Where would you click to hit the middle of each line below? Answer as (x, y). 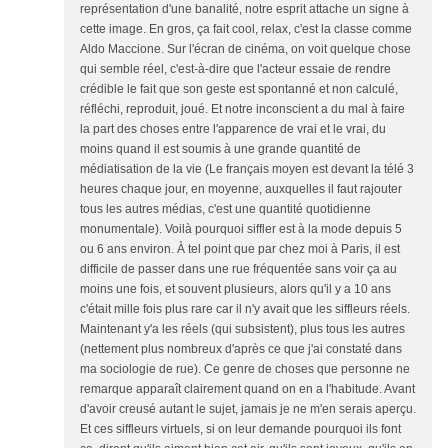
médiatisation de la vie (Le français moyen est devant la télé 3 (247, 169)
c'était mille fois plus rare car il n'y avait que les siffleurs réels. (245, 309)
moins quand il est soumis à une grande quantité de (220, 149)
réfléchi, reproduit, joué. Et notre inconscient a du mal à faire (242, 109)
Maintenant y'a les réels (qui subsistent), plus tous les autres (242, 329)
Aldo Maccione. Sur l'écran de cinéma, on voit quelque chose (245, 49)
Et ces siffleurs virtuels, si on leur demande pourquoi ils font (240, 429)
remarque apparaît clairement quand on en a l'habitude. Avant (247, 389)
